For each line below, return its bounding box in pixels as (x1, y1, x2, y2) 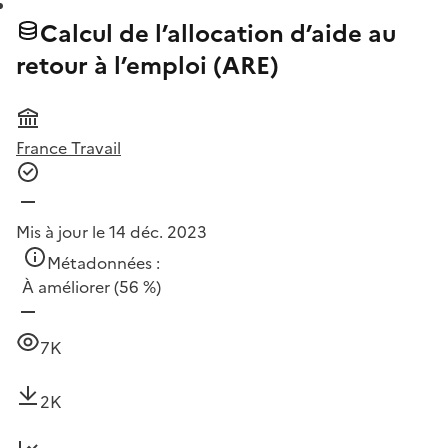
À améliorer (22, 275, 110, 300)
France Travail (16, 136, 121, 161)
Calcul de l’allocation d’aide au (40, 16, 396, 53)
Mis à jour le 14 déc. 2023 (16, 220, 207, 245)
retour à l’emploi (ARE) (16, 48, 279, 85)
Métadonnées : (47, 251, 160, 276)
